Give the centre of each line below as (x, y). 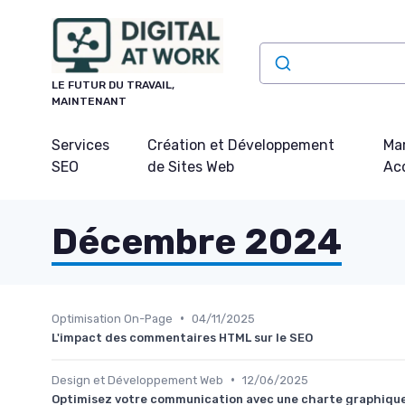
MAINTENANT (89, 101)
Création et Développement (241, 145)
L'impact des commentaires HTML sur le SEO (182, 337)
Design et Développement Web (137, 380)
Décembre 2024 (197, 241)
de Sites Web (191, 166)
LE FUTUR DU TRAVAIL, (113, 85)
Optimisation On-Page (112, 318)
